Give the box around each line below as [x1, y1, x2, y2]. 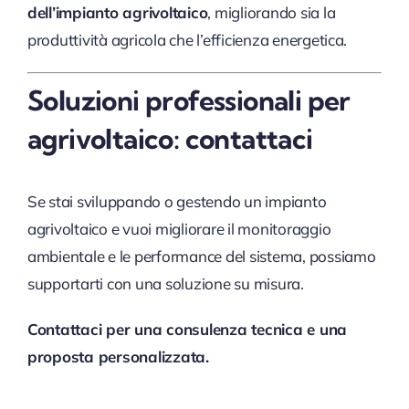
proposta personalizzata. [26, 347, 209, 367]
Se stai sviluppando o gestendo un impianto [26, 192, 327, 212]
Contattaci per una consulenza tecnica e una [26, 320, 348, 340]
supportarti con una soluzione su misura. [26, 274, 304, 294]
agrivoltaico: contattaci [26, 121, 313, 157]
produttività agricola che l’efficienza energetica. [26, 29, 348, 49]
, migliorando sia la [207, 2, 336, 22]
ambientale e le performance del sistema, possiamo [26, 246, 376, 267]
